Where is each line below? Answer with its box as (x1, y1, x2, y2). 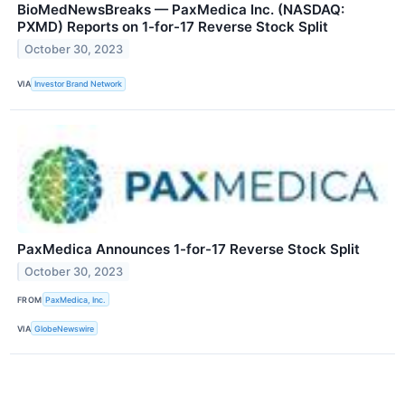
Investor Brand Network (34, 79, 123, 89)
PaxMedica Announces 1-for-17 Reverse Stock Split (17, 240, 360, 258)
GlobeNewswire (34, 323, 95, 334)
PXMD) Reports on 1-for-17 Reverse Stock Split (17, 17, 328, 35)
